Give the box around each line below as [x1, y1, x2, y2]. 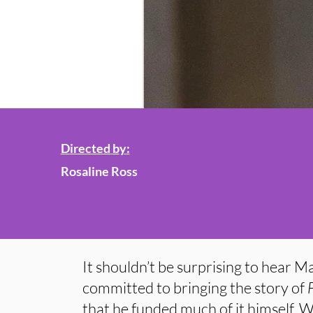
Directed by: [60, 140, 130, 156]
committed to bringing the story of [82, 278, 308, 297]
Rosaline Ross [60, 163, 138, 179]
